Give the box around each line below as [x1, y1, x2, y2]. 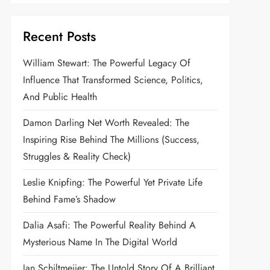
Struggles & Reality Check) [22, 149, 131, 163]
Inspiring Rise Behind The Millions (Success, [22, 132, 199, 146]
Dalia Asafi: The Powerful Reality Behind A [22, 218, 196, 232]
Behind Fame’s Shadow [22, 192, 116, 206]
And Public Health [22, 89, 97, 104]
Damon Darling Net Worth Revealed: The [22, 115, 189, 130]
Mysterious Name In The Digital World [22, 234, 177, 249]
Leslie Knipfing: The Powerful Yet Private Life [22, 175, 202, 189]
